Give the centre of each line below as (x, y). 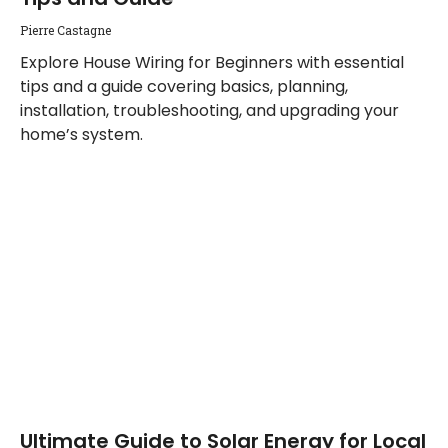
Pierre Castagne (65, 30)
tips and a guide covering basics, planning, (184, 86)
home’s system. (81, 134)
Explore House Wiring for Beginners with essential (212, 62)
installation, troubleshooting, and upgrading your (209, 110)
